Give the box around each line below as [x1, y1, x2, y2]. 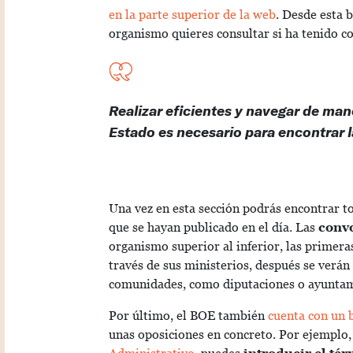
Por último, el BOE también [109, 308, 268, 324]
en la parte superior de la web [109, 7, 276, 23]
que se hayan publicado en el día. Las [109, 220, 318, 236]
